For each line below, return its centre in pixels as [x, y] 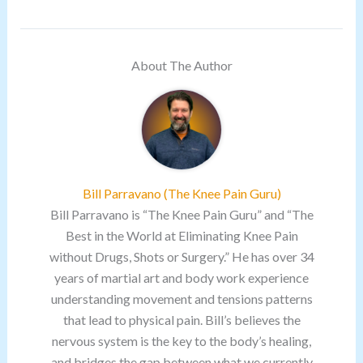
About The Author [181, 65]
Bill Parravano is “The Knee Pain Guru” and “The [181, 214]
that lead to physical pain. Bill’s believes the [181, 320]
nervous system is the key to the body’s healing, [181, 341]
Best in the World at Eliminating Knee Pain [181, 235]
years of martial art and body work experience [181, 278]
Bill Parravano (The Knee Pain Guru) [181, 193]
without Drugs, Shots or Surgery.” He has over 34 [181, 256]
